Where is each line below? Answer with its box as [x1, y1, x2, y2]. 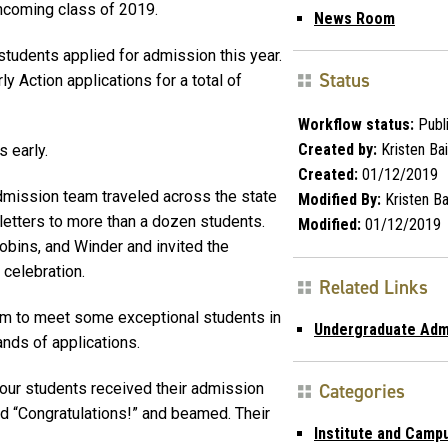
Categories [319, 378, 405, 404]
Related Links [319, 274, 428, 300]
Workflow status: [298, 114, 414, 134]
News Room [314, 8, 395, 28]
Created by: [298, 139, 377, 159]
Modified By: [298, 189, 381, 209]
